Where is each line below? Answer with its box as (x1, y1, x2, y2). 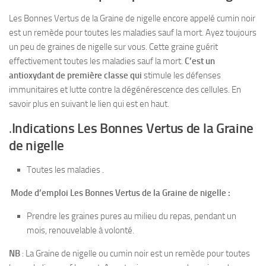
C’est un (185, 55, 215, 66)
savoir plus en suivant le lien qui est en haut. (9, 98, 169, 109)
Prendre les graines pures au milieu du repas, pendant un (27, 210, 236, 221)
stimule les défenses (144, 69, 221, 81)
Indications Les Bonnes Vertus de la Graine (11, 120, 254, 137)
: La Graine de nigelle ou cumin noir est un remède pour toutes (20, 248, 250, 259)
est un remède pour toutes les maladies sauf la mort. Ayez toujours (9, 27, 256, 38)
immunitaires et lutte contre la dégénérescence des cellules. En (9, 84, 241, 95)
